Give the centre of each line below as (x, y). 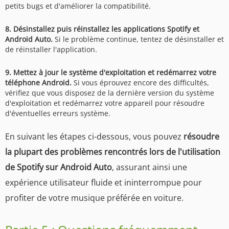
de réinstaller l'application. (51, 49)
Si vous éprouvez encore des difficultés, (140, 82)
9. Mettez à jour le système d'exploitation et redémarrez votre (111, 72)
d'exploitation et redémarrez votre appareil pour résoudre (105, 103)
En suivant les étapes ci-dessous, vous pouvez (94, 136)
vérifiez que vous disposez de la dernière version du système (110, 93)
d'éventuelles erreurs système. (58, 113)
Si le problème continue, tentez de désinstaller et (138, 39)
